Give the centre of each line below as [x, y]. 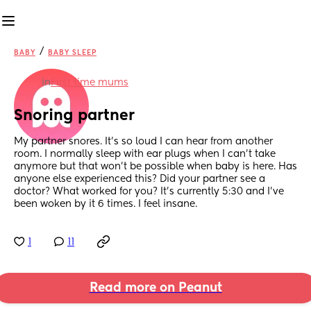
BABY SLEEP [72, 53]
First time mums [90, 83]
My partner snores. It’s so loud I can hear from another [143, 142]
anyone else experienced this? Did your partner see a [140, 179]
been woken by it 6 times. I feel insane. [106, 204]
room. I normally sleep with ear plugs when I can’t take [145, 154]
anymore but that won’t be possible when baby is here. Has [155, 167]
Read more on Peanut [155, 288]
